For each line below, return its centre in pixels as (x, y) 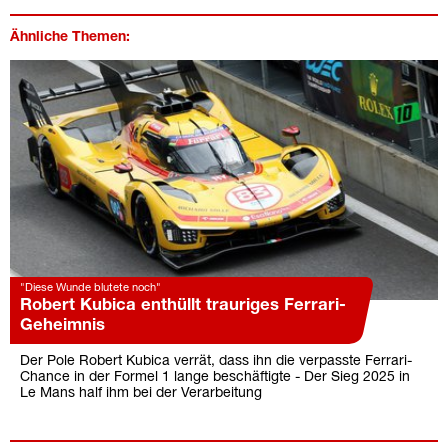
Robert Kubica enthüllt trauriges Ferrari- (183, 306)
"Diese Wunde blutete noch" (90, 288)
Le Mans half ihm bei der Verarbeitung (141, 394)
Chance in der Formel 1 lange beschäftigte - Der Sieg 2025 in (215, 378)
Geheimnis (62, 326)
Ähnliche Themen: (70, 37)
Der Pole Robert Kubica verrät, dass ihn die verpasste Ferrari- (216, 362)
